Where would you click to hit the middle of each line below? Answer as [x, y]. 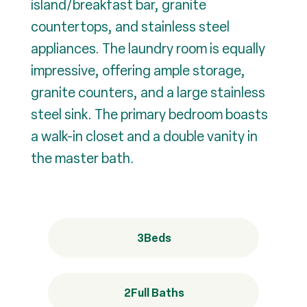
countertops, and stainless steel [130, 27]
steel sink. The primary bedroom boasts [149, 114]
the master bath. [83, 158]
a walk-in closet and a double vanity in [144, 136]
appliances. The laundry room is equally [148, 49]
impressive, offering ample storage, [138, 71]
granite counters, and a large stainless [148, 93]
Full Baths [158, 293]
